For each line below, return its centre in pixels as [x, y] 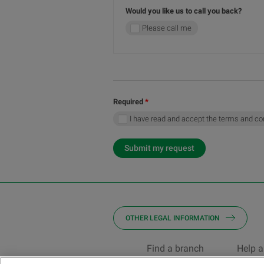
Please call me [167, 28]
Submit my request [159, 148]
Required [128, 102]
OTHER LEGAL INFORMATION [173, 218]
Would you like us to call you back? [184, 11]
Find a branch [175, 248]
